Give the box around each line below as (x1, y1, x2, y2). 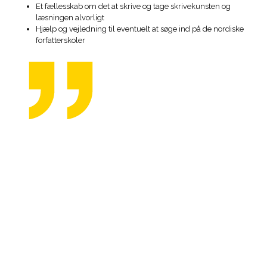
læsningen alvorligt (36, 13, 104, 23)
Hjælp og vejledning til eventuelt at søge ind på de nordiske (36, 24, 244, 34)
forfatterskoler (36, 36, 85, 45)
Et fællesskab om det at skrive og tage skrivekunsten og (36, 2, 231, 11)
